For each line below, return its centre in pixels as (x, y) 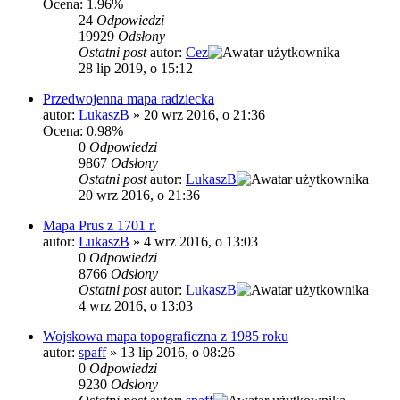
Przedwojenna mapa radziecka (129, 99)
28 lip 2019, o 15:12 (136, 69)
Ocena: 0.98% (83, 131)
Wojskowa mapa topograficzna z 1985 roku (166, 337)
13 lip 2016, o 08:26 (178, 353)
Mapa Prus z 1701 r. (100, 226)
